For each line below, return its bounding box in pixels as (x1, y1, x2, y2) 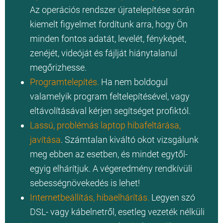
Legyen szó (149, 192, 195, 203)
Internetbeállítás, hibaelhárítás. (30, 192, 149, 203)
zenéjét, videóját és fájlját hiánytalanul (30, 48, 177, 59)
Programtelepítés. (30, 77, 99, 88)
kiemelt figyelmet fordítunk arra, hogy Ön (30, 19, 188, 30)
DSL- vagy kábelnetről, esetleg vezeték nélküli (30, 207, 205, 218)
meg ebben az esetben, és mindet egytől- (30, 149, 188, 160)
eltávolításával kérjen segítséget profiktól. (30, 106, 193, 116)
